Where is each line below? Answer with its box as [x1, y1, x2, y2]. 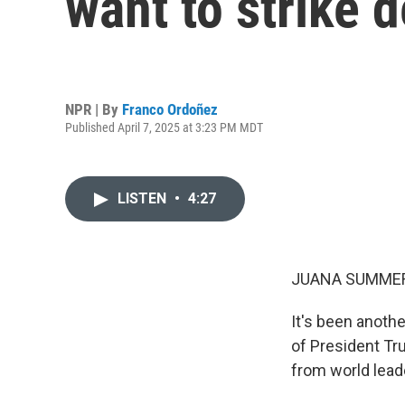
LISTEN [118, 190, 170, 207]
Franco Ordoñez [122, 99, 218, 118]
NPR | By [65, 99, 122, 118]
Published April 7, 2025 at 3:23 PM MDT [65, 119, 263, 135]
